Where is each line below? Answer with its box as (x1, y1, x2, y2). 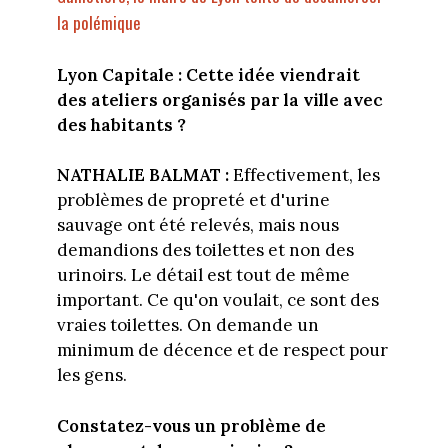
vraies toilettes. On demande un (56, 314, 319, 337)
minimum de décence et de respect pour (56, 339, 388, 362)
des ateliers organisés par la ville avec (56, 88, 383, 111)
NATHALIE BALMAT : (56, 164, 229, 187)
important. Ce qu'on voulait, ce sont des (56, 289, 379, 312)
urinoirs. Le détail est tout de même (56, 264, 350, 287)
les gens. (56, 364, 127, 387)
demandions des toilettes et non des (56, 239, 354, 262)
